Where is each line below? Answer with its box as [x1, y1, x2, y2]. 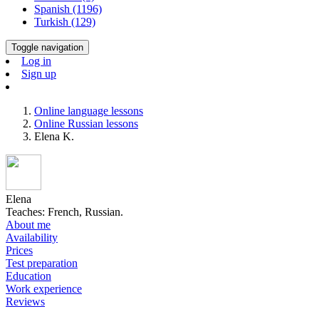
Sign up [21, 68, 56, 80]
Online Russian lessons [34, 117, 138, 130]
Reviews [6, 296, 45, 308]
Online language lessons [34, 105, 143, 117]
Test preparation [6, 257, 78, 269]
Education [6, 270, 51, 282]
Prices [6, 244, 33, 256]
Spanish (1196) [34, 3, 102, 15]
